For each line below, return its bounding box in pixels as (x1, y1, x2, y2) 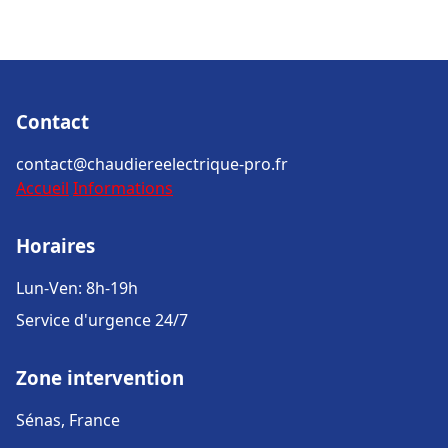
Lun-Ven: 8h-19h (16, 277, 138, 299)
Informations (73, 177, 173, 199)
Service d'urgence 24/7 (16, 309, 188, 331)
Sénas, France (16, 409, 120, 431)
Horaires (16, 233, 95, 258)
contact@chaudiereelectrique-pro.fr (16, 153, 288, 175)
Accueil (16, 177, 69, 199)
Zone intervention (16, 365, 184, 390)
